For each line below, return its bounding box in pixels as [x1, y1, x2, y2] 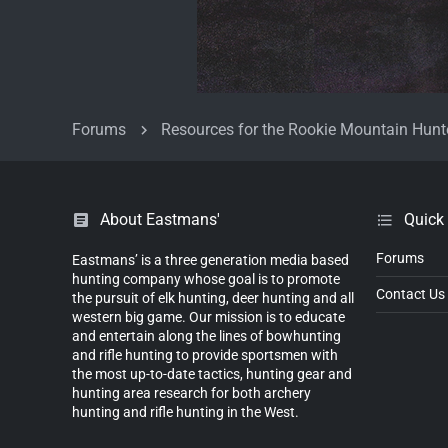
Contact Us [376, 285, 445, 302]
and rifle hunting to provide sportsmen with [72, 346, 338, 363]
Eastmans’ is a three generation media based [72, 251, 349, 268]
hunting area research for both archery [72, 384, 311, 401]
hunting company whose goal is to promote [72, 270, 340, 287]
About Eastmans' [100, 209, 220, 229]
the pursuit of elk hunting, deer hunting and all [72, 289, 354, 306]
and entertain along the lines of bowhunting [72, 327, 341, 344]
